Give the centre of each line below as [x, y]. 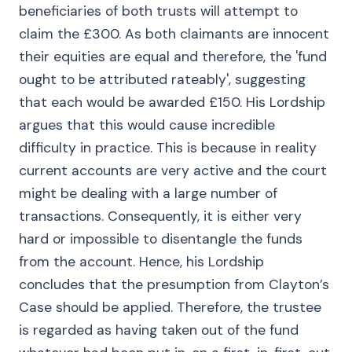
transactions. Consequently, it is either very [160, 216]
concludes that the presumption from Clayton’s [174, 284]
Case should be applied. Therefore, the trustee [170, 307]
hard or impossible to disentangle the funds [161, 239]
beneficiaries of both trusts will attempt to [158, 11]
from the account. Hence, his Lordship [141, 262]
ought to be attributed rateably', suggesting [162, 79]
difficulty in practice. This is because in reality [168, 148]
